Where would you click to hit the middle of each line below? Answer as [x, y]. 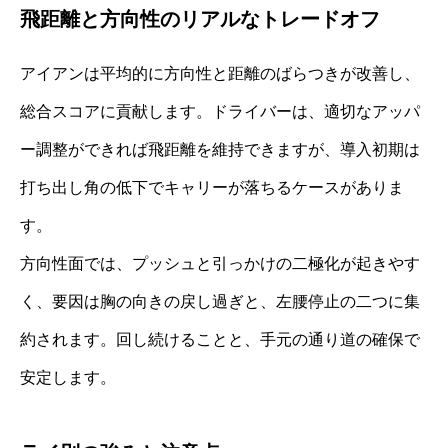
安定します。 [68, 377]
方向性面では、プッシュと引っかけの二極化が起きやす [220, 263]
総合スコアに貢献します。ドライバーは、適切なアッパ [220, 111]
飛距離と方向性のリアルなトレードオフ [200, 18]
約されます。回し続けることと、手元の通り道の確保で [220, 339]
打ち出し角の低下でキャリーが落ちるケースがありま [212, 187]
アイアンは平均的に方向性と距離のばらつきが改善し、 [220, 73]
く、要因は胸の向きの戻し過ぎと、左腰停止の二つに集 [220, 301]
